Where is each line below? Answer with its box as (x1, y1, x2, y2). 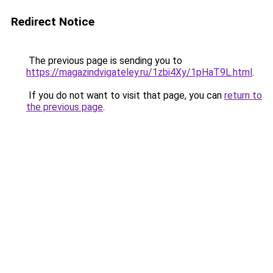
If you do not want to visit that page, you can (26, 90, 224, 101)
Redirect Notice (11, 15, 94, 29)
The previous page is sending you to (26, 55, 182, 66)
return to (224, 90, 262, 101)
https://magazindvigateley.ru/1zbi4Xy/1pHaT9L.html (26, 66, 252, 78)
